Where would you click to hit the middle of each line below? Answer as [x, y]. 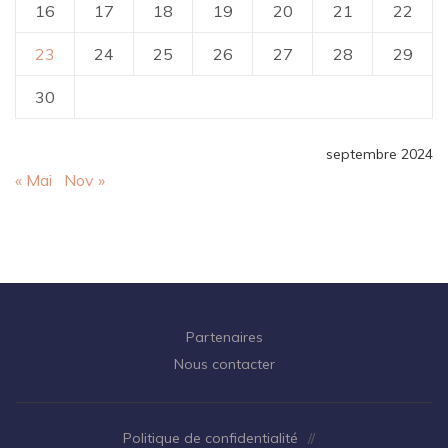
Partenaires [224, 336]
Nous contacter [224, 363]
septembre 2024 [379, 153]
